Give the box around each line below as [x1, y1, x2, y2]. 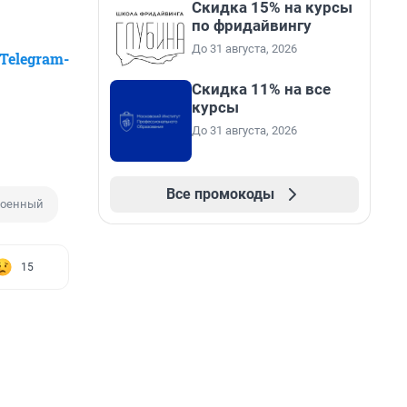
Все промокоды [165, 185, 274, 203]
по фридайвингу [192, 16, 312, 35]
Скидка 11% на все [192, 80, 331, 98]
